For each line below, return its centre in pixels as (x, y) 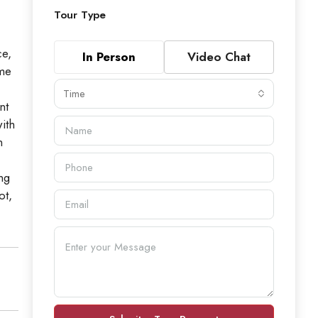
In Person (109, 56)
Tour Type (80, 15)
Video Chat (219, 56)
